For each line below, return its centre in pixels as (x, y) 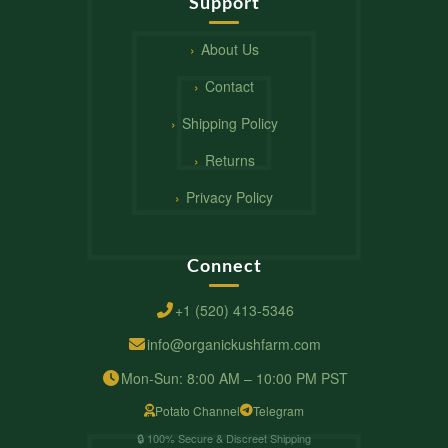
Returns (229, 160)
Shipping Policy (229, 123)
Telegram (278, 411)
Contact (229, 86)
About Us (229, 49)
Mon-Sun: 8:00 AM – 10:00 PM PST (234, 378)
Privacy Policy (229, 197)
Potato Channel (197, 411)
